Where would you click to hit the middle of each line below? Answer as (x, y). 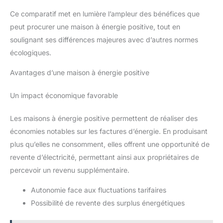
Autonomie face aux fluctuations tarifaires (99, 190)
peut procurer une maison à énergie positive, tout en (95, 26)
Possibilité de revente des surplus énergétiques (108, 203)
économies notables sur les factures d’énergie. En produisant (109, 131)
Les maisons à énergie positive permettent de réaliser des (104, 118)
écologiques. (31, 52)
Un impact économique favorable (64, 95)
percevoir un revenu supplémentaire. (70, 170)
